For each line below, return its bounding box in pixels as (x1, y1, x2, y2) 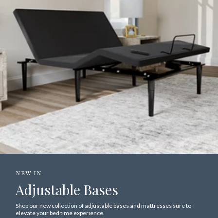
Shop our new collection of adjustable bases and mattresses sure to (16, 202, 191, 210)
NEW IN (16, 169, 42, 177)
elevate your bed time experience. (16, 209, 105, 217)
